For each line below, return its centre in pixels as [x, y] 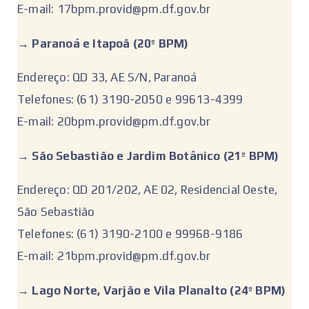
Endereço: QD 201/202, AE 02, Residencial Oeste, [148, 190]
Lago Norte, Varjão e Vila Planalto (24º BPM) [159, 290]
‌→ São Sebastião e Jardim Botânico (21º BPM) [148, 156]
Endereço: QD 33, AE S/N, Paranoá [107, 78]
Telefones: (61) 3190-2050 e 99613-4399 [130, 100]
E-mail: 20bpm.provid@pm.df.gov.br [114, 122]
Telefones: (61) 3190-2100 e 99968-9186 [130, 234]
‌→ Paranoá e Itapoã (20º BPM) [103, 43]
